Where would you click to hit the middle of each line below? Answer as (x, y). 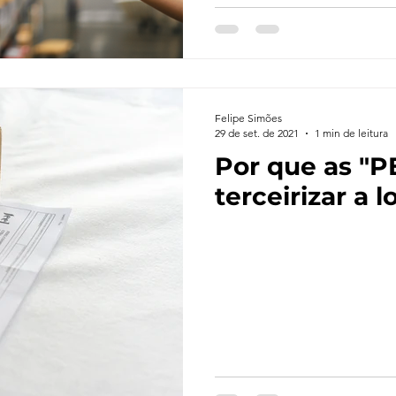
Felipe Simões (248, 118)
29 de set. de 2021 (257, 133)
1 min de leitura (351, 133)
